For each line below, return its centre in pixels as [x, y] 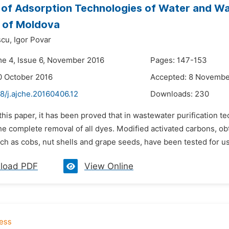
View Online [109, 166]
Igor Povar [32, 40]
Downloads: [173, 94]
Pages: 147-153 [179, 60]
